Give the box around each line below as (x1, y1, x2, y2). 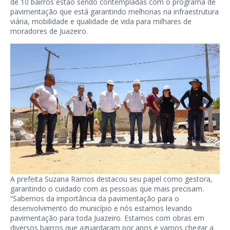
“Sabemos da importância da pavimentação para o (10, 194, 179, 204)
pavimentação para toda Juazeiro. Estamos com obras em (10, 213, 204, 223)
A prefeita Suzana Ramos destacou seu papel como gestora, (10, 174, 213, 184)
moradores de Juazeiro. (10, 26, 88, 36)
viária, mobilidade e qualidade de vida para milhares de (10, 16, 191, 26)
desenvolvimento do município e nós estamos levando (10, 203, 192, 214)
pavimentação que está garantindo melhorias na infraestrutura (10, 7, 219, 16)
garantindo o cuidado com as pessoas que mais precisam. (10, 184, 204, 194)
